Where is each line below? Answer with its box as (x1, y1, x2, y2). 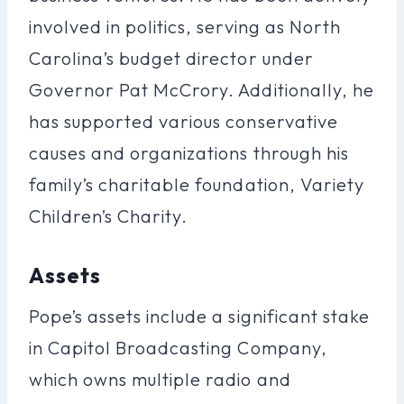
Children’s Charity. (29, 204, 188, 227)
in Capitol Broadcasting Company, (29, 335, 327, 359)
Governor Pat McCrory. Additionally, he (29, 78, 374, 101)
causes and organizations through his (29, 141, 349, 164)
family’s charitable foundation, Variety (29, 172, 364, 196)
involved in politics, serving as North (29, 14, 341, 38)
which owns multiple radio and (29, 367, 291, 390)
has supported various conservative (29, 109, 338, 133)
